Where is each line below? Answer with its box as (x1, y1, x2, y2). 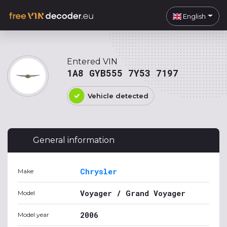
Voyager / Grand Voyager (80, 188, 185, 198)
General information (33, 135, 115, 145)
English (181, 12, 206, 20)
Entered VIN (67, 57, 118, 66)
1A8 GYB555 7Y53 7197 (67, 67, 178, 79)
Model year (18, 211, 49, 218)
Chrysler (80, 166, 117, 176)
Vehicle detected (88, 92, 148, 100)
